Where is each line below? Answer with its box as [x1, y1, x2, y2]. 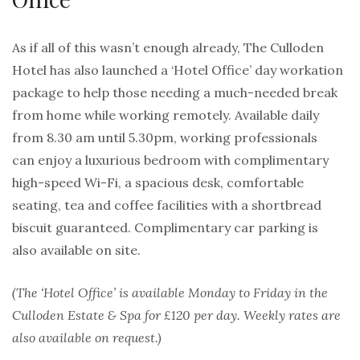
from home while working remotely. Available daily [12, 106, 319, 123]
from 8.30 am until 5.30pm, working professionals [12, 129, 317, 145]
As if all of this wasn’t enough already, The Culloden [12, 39, 324, 55]
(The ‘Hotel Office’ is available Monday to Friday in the [12, 284, 328, 301]
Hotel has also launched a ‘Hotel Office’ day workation [12, 61, 343, 78]
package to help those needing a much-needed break [12, 84, 337, 100]
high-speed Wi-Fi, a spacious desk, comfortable [12, 174, 304, 190]
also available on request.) [12, 329, 162, 346]
